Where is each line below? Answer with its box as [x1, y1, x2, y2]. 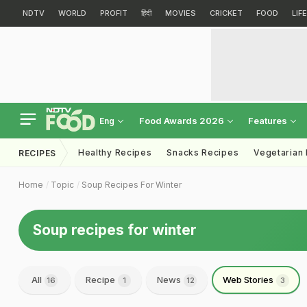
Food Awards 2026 [139, 115, 226, 126]
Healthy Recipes [77, 147, 152, 158]
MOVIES [165, 8, 196, 18]
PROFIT [100, 8, 127, 18]
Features [248, 115, 289, 126]
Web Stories [223, 274, 275, 285]
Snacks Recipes [167, 147, 239, 158]
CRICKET [210, 8, 243, 18]
